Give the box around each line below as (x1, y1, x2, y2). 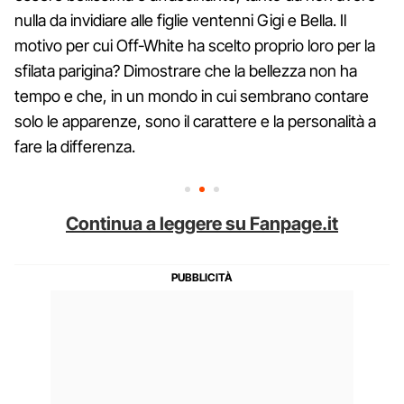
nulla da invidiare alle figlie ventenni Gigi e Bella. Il (14, 10, 346, 30)
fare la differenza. (14, 136, 135, 156)
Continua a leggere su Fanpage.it (66, 212, 338, 234)
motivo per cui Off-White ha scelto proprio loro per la (14, 35, 375, 55)
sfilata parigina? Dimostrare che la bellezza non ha (14, 60, 357, 80)
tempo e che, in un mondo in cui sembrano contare (14, 86, 369, 106)
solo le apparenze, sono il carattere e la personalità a (14, 111, 376, 131)
